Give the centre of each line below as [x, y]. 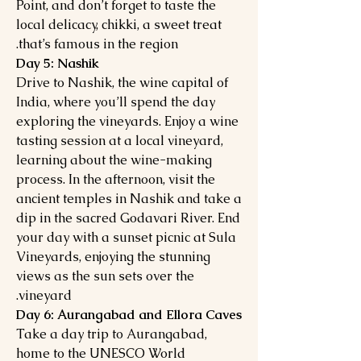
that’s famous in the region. [98, 44]
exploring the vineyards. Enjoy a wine [127, 121]
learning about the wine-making [114, 160]
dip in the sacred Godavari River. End [128, 218]
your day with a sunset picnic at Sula [126, 237]
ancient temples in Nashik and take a [129, 199]
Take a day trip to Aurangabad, [112, 334]
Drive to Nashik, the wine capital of [122, 83]
